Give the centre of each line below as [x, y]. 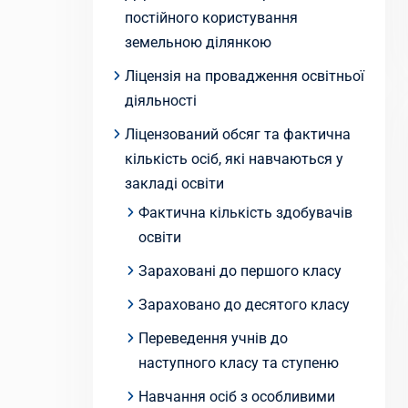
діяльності [161, 101]
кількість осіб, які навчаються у [234, 159]
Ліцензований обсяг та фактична [238, 134]
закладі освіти [174, 184]
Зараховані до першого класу [240, 271]
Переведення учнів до [213, 338]
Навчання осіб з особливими [237, 397]
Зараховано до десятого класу [244, 305]
